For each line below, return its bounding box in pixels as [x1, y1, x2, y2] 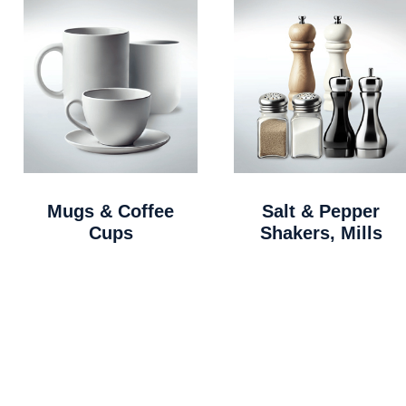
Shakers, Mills [259, 222, 382, 243]
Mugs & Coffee [47, 200, 174, 221]
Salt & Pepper [262, 200, 380, 221]
